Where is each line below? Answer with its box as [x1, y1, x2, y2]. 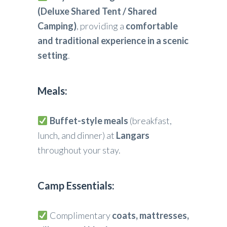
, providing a [77, 20, 126, 32]
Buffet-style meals [49, 115, 128, 127]
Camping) [37, 20, 77, 32]
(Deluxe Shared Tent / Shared [37, 6, 157, 17]
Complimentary [48, 210, 112, 221]
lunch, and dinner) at [37, 130, 116, 141]
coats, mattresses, [111, 210, 189, 221]
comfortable [126, 20, 178, 32]
